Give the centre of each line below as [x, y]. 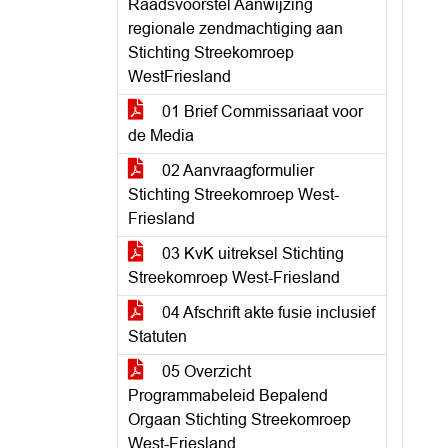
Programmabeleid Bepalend [228, 395]
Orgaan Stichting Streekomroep [239, 419]
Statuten [157, 336]
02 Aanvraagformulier [236, 170]
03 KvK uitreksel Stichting [251, 253]
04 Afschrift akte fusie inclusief [266, 312]
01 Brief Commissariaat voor [260, 111]
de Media [161, 135]
